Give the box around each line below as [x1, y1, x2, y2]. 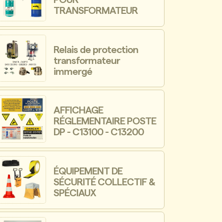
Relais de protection [54, 45, 139, 55]
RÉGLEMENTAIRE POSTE [54, 116, 157, 127]
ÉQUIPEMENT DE [54, 166, 123, 176]
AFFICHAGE [54, 106, 104, 116]
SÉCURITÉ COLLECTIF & [54, 177, 156, 187]
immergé [54, 66, 93, 77]
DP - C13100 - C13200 [54, 127, 144, 138]
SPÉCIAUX [54, 188, 96, 198]
